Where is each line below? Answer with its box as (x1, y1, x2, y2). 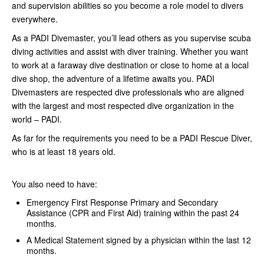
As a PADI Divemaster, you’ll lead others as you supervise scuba (12, 32, 251, 44)
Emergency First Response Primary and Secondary (27, 196, 218, 209)
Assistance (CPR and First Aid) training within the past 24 (27, 207, 239, 219)
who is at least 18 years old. (12, 146, 115, 158)
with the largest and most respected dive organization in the (12, 100, 234, 112)
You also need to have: (12, 178, 97, 190)
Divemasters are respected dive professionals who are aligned (12, 86, 244, 98)
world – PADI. (12, 113, 62, 126)
